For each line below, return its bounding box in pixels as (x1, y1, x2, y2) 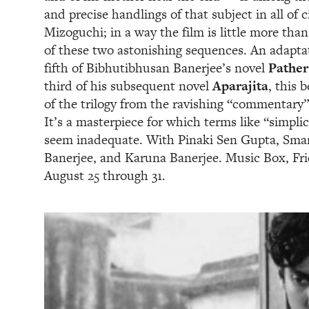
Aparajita (212, 77, 268, 95)
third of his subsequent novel (44, 77, 212, 95)
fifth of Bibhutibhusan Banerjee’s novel (44, 59, 268, 77)
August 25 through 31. (44, 166, 166, 185)
